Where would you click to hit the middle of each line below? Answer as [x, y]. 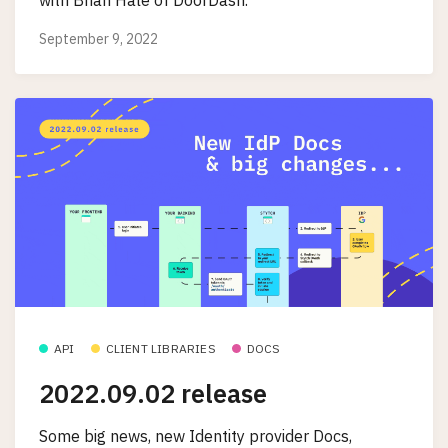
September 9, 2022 [98, 39]
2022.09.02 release [153, 394]
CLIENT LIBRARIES [160, 348]
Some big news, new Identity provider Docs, [195, 435]
